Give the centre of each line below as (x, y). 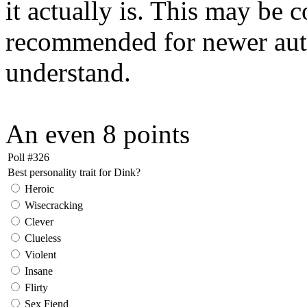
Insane (37, 271)
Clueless (41, 238)
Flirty (35, 287)
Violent (39, 254)
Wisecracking (52, 205)
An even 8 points (98, 134)
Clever (38, 221)
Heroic (38, 188)
